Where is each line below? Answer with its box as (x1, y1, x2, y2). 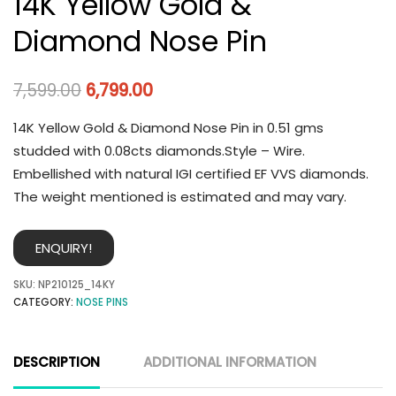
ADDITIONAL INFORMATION (143, 353, 316, 372)
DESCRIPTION (13, 353, 100, 372)
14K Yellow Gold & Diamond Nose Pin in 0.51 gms (13, 118, 324, 137)
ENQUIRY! (35, 239, 92, 258)
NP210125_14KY (38, 278, 115, 293)
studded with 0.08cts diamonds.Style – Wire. (13, 141, 305, 160)
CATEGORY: (13, 295, 76, 310)
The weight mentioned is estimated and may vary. (13, 187, 346, 206)
